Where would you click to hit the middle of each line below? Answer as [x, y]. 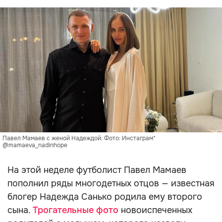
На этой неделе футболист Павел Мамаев [97, 170]
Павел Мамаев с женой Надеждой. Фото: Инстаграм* [79, 138]
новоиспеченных [155, 210]
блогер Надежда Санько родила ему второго [105, 197]
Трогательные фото [76, 210]
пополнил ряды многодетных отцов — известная [111, 183]
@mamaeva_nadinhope [35, 145]
